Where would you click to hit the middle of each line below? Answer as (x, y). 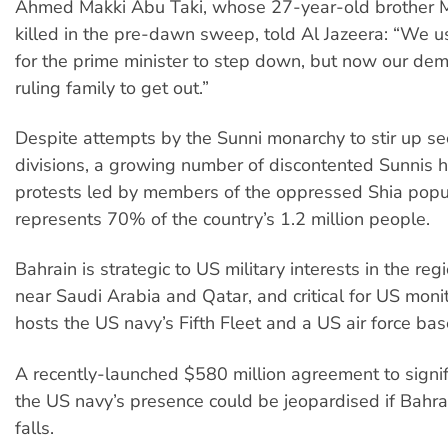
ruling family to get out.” (112, 87)
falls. (34, 427)
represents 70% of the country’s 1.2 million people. (222, 219)
